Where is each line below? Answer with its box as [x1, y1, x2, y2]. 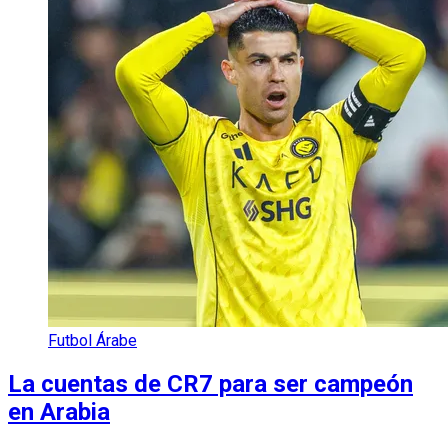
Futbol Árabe [48, 331, 137, 351]
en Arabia [8, 398, 110, 427]
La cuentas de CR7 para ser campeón [8, 370, 413, 399]
